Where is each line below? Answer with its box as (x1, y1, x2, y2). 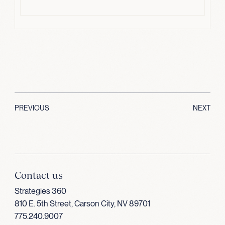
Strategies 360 (14, 186, 66, 196)
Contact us (14, 169, 63, 181)
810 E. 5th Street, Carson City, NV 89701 (14, 198, 150, 208)
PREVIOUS (14, 103, 49, 112)
